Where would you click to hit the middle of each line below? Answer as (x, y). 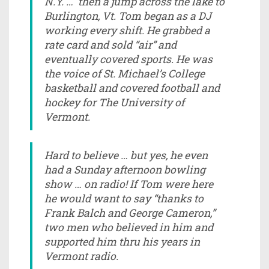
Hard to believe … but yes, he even (126, 155)
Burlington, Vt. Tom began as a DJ (128, 16)
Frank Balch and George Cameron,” (130, 213)
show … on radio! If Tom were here (129, 184)
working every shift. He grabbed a (127, 30)
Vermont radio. (81, 256)
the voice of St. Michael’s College (125, 73)
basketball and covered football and (132, 88)
